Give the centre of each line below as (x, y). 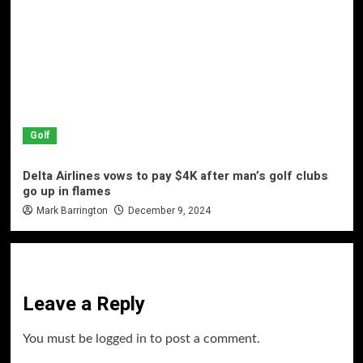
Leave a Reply (83, 304)
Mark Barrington (72, 210)
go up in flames (66, 191)
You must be (59, 338)
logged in (121, 338)
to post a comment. (203, 338)
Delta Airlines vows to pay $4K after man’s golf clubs (175, 175)
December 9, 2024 (169, 210)
